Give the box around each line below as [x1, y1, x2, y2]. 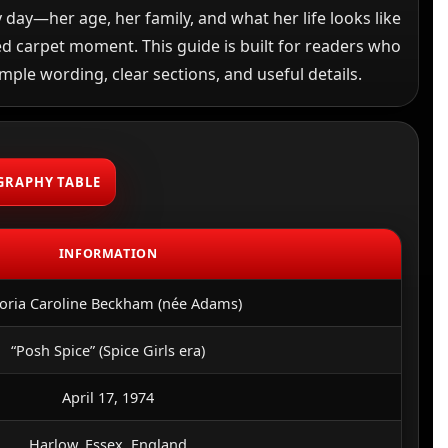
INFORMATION [58, 245, 158, 262]
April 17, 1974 [62, 387, 155, 407]
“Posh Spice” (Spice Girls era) [11, 340, 206, 360]
